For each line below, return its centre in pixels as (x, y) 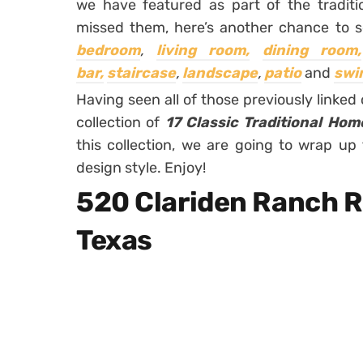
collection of (121, 122)
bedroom (108, 50)
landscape (220, 73)
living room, (203, 50)
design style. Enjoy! (141, 168)
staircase (141, 73)
